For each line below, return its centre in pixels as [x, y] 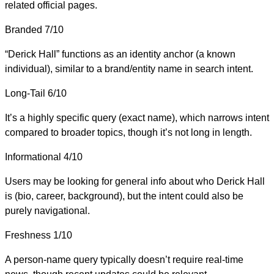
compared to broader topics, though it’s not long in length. [128, 132]
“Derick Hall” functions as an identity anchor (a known [120, 54]
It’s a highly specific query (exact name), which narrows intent [137, 117]
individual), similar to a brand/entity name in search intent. [129, 68]
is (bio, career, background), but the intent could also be [124, 196]
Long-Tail [25, 93]
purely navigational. [47, 210]
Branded [24, 29]
